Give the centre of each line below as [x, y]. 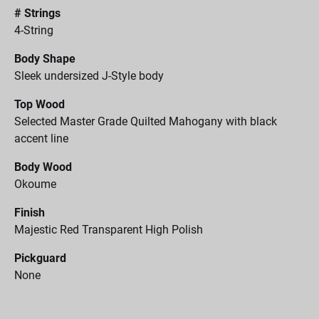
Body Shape [45, 59]
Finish [30, 213]
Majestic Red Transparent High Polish [109, 230]
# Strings [37, 13]
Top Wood [40, 104]
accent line [41, 138]
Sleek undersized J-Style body [89, 76]
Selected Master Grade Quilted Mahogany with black [146, 121]
